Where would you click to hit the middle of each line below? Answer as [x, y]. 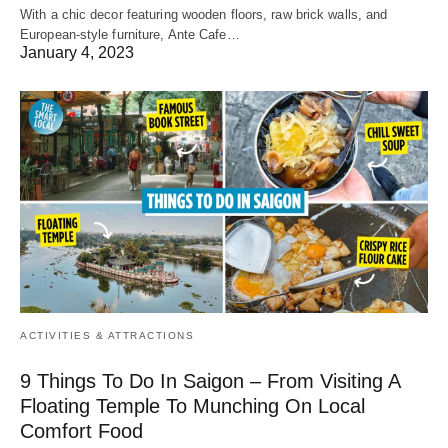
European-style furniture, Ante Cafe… [130, 35]
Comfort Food [81, 430]
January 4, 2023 [77, 53]
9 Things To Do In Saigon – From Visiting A [210, 380]
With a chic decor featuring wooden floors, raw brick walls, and [204, 15]
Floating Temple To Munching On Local [192, 405]
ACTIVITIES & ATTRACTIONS [107, 335]
